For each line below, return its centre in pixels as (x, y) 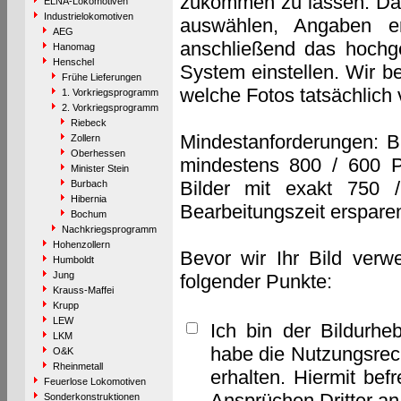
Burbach (89, 183)
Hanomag (73, 47)
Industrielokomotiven (88, 16)
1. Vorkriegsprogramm (110, 92)
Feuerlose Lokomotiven (94, 381)
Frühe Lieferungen (101, 77)
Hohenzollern (81, 244)
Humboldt (73, 260)
